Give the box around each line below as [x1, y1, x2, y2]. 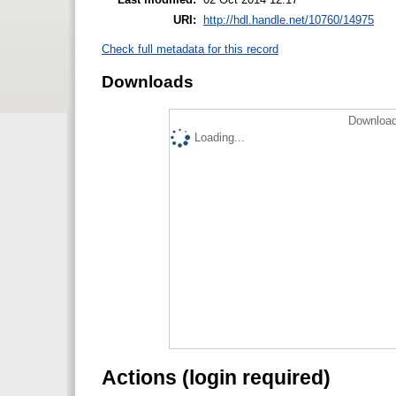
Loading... [194, 131, 245, 144]
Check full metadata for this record [102, 42, 278, 56]
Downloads [102, 72, 194, 91]
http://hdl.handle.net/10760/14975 [203, 12, 374, 27]
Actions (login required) [102, 366, 331, 390]
